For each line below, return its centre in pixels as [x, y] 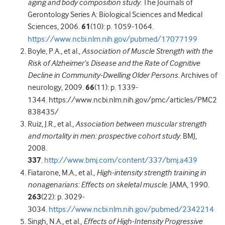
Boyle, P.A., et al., [55, 51]
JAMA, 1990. [189, 185]
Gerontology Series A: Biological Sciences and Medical [115, 14]
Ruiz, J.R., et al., [51, 124]
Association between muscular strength [141, 124]
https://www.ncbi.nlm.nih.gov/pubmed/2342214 [131, 209]
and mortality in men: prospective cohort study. [104, 136]
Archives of [198, 75]
